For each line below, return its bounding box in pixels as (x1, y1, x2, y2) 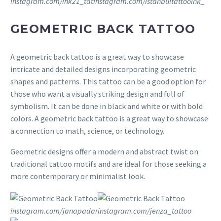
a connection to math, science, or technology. (10, 125, 164, 136)
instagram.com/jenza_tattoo (98, 205, 191, 216)
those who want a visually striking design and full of (10, 88, 184, 99)
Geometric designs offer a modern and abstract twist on (10, 147, 198, 157)
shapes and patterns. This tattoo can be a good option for (10, 76, 206, 86)
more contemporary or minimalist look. (10, 171, 145, 182)
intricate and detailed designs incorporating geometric (10, 64, 196, 74)
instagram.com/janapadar (10, 205, 98, 216)
